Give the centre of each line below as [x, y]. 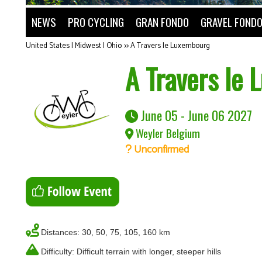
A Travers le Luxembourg [170, 46]
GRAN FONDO [162, 22]
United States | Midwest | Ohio [74, 46]
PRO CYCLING [96, 22]
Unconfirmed [160, 150]
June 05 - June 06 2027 [195, 115]
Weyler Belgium [167, 133]
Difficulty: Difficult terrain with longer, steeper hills [131, 251]
